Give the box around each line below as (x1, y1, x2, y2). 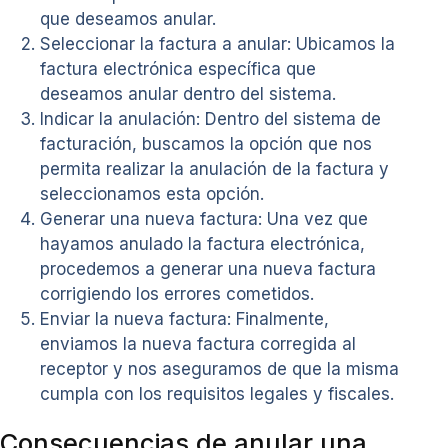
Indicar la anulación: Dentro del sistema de (40, 108, 381, 129)
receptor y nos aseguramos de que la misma (40, 358, 399, 379)
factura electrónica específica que (40, 58, 316, 79)
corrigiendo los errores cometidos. (40, 283, 314, 304)
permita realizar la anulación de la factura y (40, 158, 389, 179)
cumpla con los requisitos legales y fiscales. (40, 383, 394, 404)
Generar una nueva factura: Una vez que (40, 208, 368, 229)
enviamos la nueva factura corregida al (40, 333, 356, 354)
